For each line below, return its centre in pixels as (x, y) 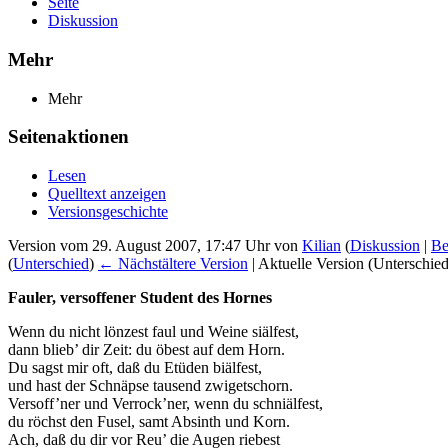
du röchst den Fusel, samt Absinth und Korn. (149, 422)
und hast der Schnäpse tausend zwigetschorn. (150, 386)
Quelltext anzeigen (107, 194)
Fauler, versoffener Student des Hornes (140, 298)
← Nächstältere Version (173, 264)
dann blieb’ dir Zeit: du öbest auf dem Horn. (146, 350)
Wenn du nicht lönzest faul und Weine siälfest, (153, 332)
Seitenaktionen (68, 137)
